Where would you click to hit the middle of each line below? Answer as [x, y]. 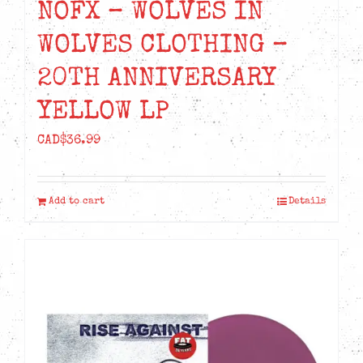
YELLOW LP [103, 113]
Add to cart [77, 202]
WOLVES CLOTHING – [163, 47]
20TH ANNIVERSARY [157, 80]
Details [307, 202]
